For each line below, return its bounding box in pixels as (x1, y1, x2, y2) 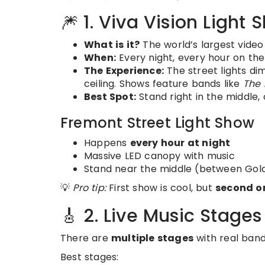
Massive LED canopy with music (84, 149, 235, 163)
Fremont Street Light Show (60, 113, 254, 133)
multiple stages (111, 231, 193, 245)
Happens (84, 136, 130, 150)
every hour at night (130, 136, 231, 150)
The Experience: (84, 64, 164, 78)
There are (60, 231, 111, 245)
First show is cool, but (106, 181, 216, 195)
